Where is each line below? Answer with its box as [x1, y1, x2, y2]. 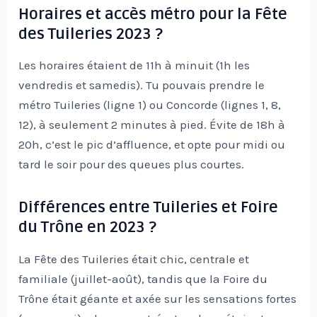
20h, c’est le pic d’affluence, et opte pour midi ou [18, 137, 286, 152]
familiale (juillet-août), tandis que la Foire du [18, 272, 268, 287]
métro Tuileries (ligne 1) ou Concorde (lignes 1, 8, [18, 98, 282, 113]
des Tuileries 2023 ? [18, 24, 163, 43]
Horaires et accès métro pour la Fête [18, 4, 288, 23]
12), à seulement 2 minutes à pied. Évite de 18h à [18, 117, 286, 132]
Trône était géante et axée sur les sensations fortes [18, 292, 297, 306]
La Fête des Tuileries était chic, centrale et [18, 252, 250, 267]
